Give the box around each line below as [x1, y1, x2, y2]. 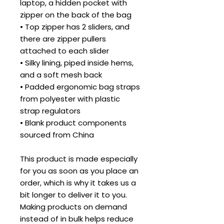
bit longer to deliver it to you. [20, 189, 127, 200]
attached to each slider [20, 45, 109, 56]
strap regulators [20, 105, 80, 116]
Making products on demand [20, 201, 127, 212]
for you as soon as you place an [20, 165, 138, 176]
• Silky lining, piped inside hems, [20, 57, 133, 68]
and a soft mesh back [20, 69, 102, 80]
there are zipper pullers [20, 33, 106, 44]
